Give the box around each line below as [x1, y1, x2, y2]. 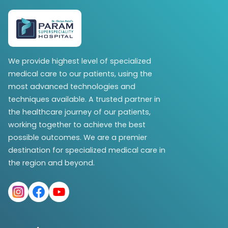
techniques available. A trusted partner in [8, 94, 160, 105]
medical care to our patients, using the [8, 69, 152, 79]
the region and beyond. [8, 158, 95, 168]
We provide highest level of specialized [8, 56, 151, 67]
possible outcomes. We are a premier [8, 132, 147, 143]
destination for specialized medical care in [8, 145, 165, 156]
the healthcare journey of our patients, [8, 107, 151, 118]
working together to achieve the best [8, 120, 146, 130]
